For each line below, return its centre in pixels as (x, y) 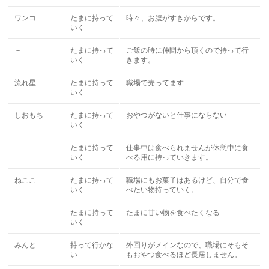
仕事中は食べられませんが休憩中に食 (188, 148)
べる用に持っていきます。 (170, 157)
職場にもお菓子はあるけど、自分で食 (188, 180)
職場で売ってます (155, 83)
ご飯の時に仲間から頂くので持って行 (188, 50)
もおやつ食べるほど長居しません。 (184, 255)
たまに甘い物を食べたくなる (173, 213)
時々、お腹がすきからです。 (173, 18)
